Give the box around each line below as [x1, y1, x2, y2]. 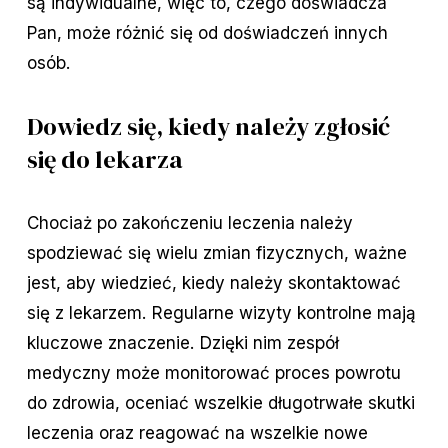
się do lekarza [26, 142, 183, 177]
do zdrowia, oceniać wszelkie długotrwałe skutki [26, 392, 415, 414]
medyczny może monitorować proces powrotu [26, 362, 401, 384]
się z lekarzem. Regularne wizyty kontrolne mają [26, 302, 416, 324]
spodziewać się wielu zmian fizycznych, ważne [26, 242, 407, 264]
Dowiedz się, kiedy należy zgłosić [26, 109, 390, 144]
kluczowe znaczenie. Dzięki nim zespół [26, 332, 339, 354]
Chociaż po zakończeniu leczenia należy [26, 212, 353, 234]
